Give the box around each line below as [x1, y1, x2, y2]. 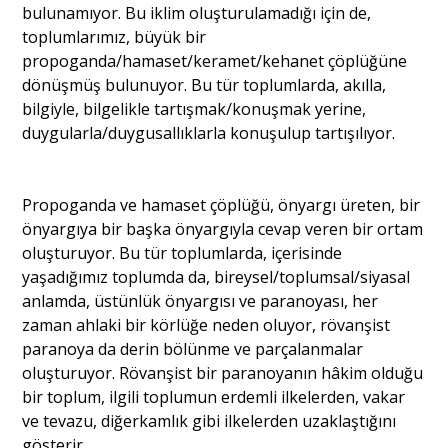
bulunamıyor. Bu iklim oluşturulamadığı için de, [22, 2, 372, 25]
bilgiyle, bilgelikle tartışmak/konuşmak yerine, [22, 98, 367, 121]
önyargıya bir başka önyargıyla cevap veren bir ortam [22, 218, 424, 241]
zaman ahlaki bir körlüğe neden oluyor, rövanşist [22, 314, 391, 337]
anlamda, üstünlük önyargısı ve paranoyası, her [22, 290, 379, 313]
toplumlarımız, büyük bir [22, 26, 207, 49]
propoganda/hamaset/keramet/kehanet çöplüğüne [22, 50, 408, 73]
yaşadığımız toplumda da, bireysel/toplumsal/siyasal [22, 266, 411, 289]
